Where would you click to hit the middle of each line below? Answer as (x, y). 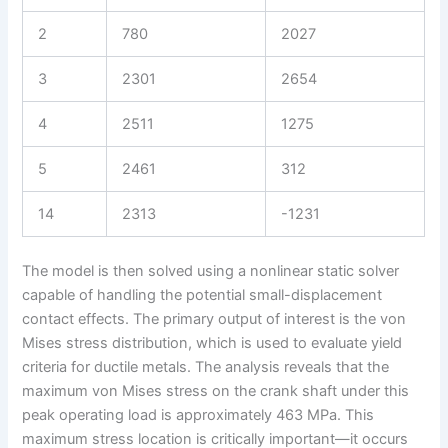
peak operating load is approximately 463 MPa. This (198, 415)
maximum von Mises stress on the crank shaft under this (216, 391)
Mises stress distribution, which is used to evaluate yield (212, 343)
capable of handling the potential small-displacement (202, 295)
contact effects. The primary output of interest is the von (214, 319)
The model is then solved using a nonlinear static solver (211, 271)
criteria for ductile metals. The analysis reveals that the (206, 367)
